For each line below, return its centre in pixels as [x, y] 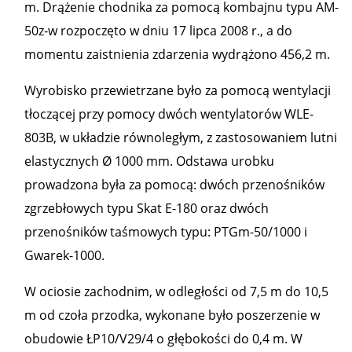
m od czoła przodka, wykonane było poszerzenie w [172, 315]
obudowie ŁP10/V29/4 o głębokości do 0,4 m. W [163, 339]
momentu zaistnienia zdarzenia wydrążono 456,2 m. [177, 54]
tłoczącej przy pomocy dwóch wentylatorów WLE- [169, 114]
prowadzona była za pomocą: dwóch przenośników [174, 185]
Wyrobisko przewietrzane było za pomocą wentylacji [178, 90]
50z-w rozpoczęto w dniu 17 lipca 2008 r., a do [158, 31]
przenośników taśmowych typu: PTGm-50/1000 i [166, 232]
